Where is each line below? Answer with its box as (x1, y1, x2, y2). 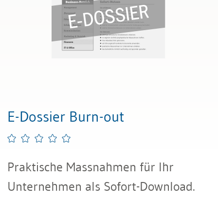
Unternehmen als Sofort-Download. (7, 179, 195, 194)
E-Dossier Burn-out (7, 108, 124, 126)
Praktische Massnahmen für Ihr (7, 159, 174, 175)
